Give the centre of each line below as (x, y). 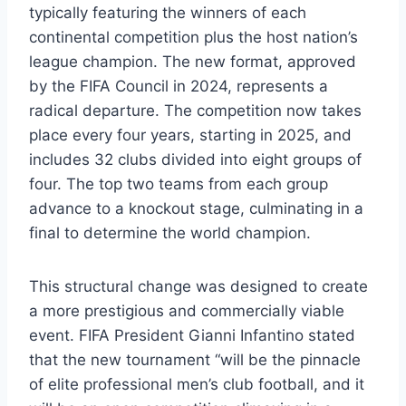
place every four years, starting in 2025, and (190, 135)
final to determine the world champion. (170, 232)
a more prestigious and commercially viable (187, 310)
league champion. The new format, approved (193, 61)
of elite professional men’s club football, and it (197, 384)
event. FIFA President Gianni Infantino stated (192, 335)
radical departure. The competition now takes (195, 110)
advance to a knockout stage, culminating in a (196, 208)
